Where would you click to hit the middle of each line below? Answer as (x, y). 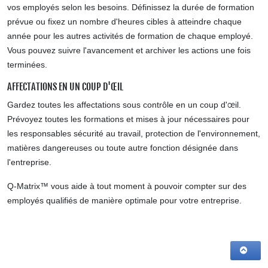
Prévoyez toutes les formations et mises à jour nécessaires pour (128, 119)
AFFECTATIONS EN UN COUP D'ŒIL (65, 87)
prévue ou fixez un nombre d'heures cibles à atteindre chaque (124, 22)
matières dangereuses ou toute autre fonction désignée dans (123, 148)
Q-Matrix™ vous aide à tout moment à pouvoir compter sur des (127, 186)
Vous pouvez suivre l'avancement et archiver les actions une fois (129, 50)
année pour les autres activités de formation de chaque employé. (130, 36)
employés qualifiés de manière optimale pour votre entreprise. (124, 200)
